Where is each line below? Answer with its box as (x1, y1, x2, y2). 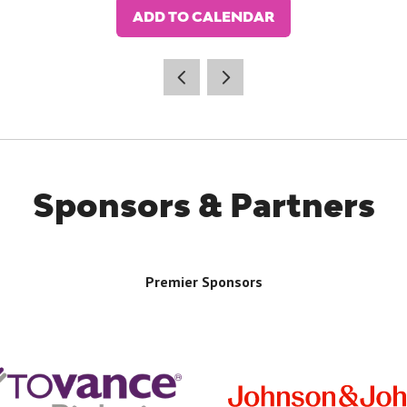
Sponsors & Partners (32, 186, 375, 224)
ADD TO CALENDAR (133, 8, 274, 25)
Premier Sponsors (144, 273, 263, 291)
